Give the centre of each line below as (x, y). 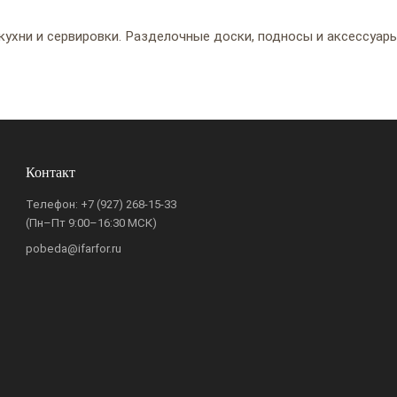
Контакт (51, 171)
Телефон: (54, 204)
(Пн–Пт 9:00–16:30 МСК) (92, 223)
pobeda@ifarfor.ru (74, 249)
